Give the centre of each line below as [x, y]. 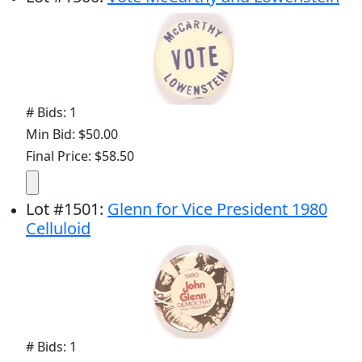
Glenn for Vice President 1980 [217, 209]
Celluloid [58, 229]
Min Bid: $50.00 [72, 135]
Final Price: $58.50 [80, 156]
